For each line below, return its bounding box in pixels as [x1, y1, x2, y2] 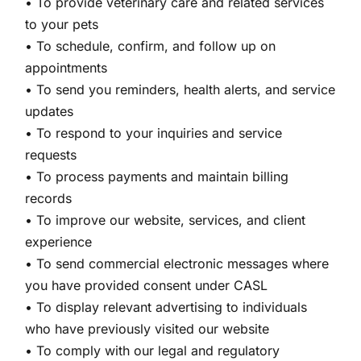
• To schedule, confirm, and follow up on [25, 38, 276, 54]
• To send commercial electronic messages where [25, 255, 330, 272]
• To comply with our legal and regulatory [25, 342, 280, 359]
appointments [25, 60, 108, 76]
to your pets [25, 16, 99, 32]
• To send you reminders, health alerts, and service [25, 81, 336, 98]
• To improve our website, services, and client [25, 212, 306, 228]
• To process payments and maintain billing [25, 168, 289, 185]
